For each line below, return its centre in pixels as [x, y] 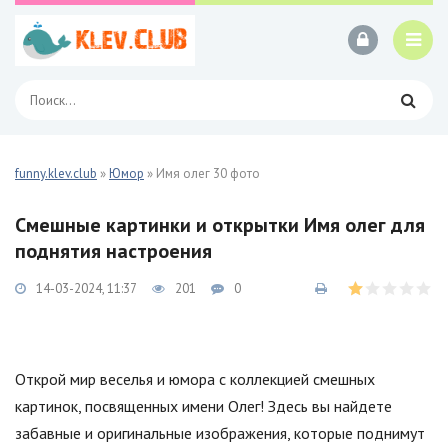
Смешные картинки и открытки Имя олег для [220, 225]
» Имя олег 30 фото [202, 173]
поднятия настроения [113, 251]
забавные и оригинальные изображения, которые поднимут [220, 433]
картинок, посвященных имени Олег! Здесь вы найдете [203, 406]
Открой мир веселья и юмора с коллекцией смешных [195, 379]
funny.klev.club [56, 173]
